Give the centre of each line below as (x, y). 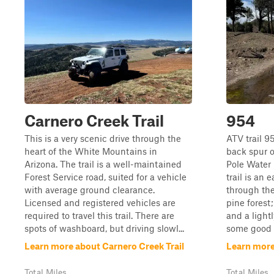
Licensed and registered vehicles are (100, 202)
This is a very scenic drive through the (103, 138)
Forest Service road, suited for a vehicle (106, 177)
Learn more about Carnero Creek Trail (104, 246)
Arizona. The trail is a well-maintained (103, 164)
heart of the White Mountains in (91, 151)
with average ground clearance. (90, 190)
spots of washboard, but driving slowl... (104, 228)
